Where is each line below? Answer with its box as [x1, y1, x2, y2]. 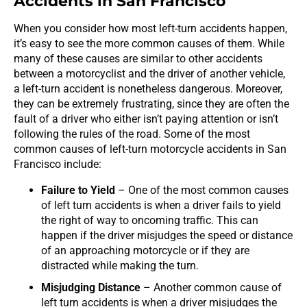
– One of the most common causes [115, 183, 288, 197]
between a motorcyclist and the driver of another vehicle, [14, 66, 285, 80]
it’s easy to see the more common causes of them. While [14, 36, 284, 50]
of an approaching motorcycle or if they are [41, 243, 249, 257]
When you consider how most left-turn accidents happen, [14, 21, 287, 35]
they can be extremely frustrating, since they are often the [14, 97, 289, 110]
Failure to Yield [41, 183, 115, 197]
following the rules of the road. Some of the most [14, 127, 250, 140]
